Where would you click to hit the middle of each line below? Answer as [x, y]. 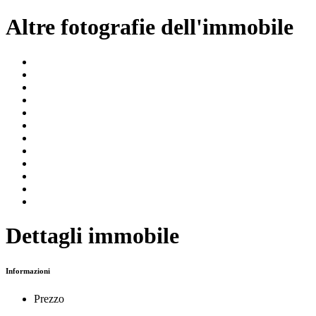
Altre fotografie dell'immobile [150, 27]
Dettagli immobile [92, 236]
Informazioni [28, 271]
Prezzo [49, 298]
